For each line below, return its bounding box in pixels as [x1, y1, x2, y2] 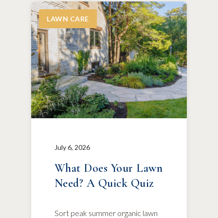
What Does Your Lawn [54, 161, 163, 175]
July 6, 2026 [54, 143, 90, 151]
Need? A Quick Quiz [54, 176, 154, 190]
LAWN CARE [47, 15, 89, 23]
